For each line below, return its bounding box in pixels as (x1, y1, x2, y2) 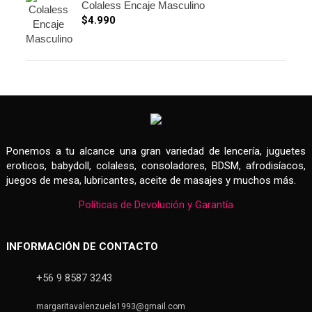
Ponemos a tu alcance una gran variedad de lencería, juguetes (6, 144, 306, 157)
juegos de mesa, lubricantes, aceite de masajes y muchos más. (6, 173, 296, 187)
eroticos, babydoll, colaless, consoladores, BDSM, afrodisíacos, (6, 159, 306, 172)
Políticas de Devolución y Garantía (79, 198, 233, 211)
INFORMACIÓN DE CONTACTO (6, 240, 158, 253)
